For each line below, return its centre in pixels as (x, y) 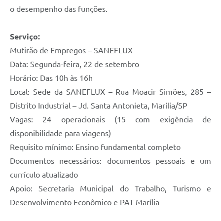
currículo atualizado (44, 174)
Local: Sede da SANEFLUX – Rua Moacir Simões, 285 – (110, 92)
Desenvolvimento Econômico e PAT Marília (85, 202)
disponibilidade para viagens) (60, 133)
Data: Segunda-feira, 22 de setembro (74, 64)
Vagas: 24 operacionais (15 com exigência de (110, 119)
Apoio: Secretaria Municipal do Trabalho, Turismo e (110, 188)
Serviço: (25, 36)
